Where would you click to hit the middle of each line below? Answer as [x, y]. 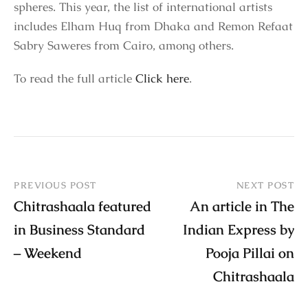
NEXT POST [265, 185]
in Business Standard [79, 229]
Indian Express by [239, 229]
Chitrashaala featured [82, 206]
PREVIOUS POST [55, 185]
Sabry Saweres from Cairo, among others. [124, 45]
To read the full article [75, 78]
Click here [162, 78]
